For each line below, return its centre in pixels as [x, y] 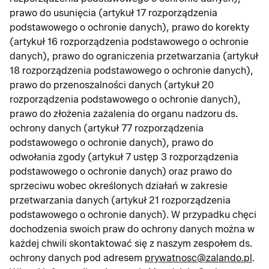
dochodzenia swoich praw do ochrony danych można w [132, 229]
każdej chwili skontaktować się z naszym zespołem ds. [131, 243]
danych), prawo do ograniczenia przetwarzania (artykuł [134, 56]
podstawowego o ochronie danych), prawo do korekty [129, 27]
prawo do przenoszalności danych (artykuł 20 [112, 85]
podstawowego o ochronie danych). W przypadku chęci [133, 215]
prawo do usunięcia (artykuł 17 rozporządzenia [113, 13]
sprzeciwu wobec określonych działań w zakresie [119, 186]
